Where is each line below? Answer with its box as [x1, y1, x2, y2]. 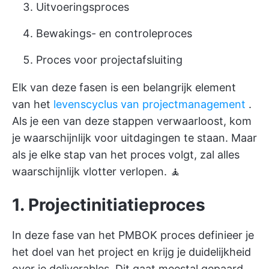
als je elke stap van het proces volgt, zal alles [12, 148, 240, 162]
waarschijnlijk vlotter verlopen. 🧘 [12, 165, 181, 178]
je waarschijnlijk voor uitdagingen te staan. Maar [12, 131, 257, 145]
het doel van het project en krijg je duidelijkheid [12, 246, 251, 259]
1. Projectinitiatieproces [12, 195, 205, 216]
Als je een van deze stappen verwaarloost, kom [12, 115, 252, 128]
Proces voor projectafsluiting [36, 53, 183, 67]
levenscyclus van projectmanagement [53, 98, 246, 111]
